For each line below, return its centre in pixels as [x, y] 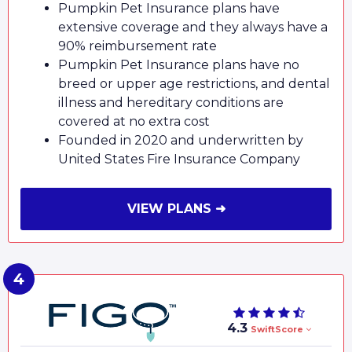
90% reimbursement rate [137, 46]
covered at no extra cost [134, 121]
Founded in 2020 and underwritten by [181, 140]
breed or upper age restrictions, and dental [194, 83]
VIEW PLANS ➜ [176, 208]
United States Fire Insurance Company [179, 159]
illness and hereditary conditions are [171, 102]
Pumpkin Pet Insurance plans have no [179, 64]
